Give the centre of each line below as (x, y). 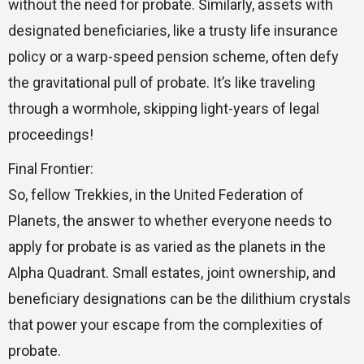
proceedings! (51, 135)
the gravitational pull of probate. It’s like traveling (162, 83)
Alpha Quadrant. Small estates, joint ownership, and (172, 273)
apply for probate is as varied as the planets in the (167, 247)
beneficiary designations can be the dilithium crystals (180, 299)
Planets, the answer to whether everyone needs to (170, 221)
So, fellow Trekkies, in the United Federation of (156, 195)
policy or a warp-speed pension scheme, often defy (173, 57)
